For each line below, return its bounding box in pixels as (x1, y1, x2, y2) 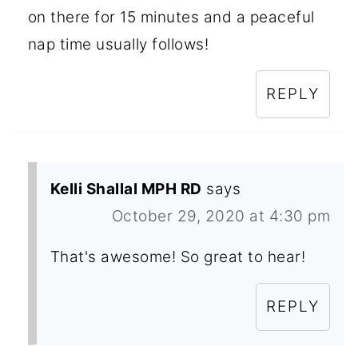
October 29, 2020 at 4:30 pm (111, 207, 331, 226)
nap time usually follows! (27, 35, 209, 54)
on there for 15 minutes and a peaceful (27, 8, 315, 27)
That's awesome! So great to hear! (50, 248, 306, 267)
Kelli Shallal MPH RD (50, 180, 202, 199)
